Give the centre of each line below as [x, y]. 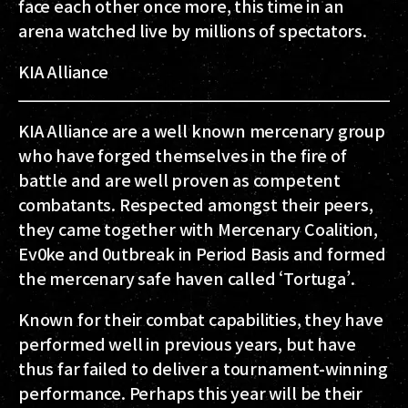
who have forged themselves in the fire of [183, 154]
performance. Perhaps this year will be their [191, 392]
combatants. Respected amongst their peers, [196, 204]
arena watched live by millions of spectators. [193, 30]
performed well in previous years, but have [187, 343]
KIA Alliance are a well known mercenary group [202, 130]
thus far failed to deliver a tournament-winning [203, 367]
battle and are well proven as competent [179, 179]
